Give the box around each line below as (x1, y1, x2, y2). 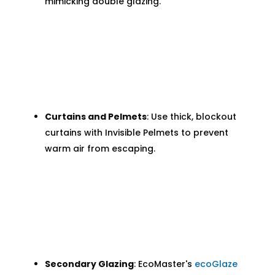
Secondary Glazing (44, 258, 134, 271)
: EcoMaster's (133, 258, 195, 271)
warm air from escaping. (44, 142, 155, 155)
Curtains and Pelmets (44, 110, 147, 123)
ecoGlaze (194, 258, 238, 271)
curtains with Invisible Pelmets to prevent (44, 126, 228, 139)
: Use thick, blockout (146, 110, 236, 123)
